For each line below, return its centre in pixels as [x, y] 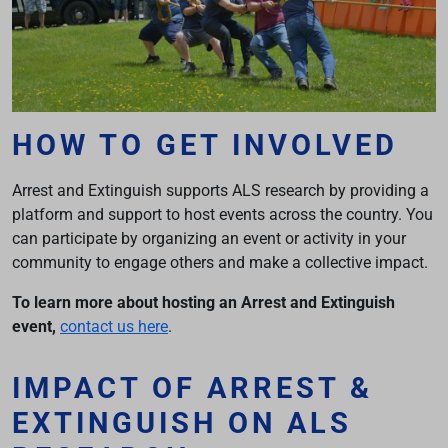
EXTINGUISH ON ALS [182, 422]
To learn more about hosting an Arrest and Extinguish [203, 302]
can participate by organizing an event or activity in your [209, 238]
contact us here [114, 326]
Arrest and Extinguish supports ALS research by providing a [220, 190]
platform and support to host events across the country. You [222, 214]
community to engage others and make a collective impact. [220, 262]
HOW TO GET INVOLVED [205, 144]
